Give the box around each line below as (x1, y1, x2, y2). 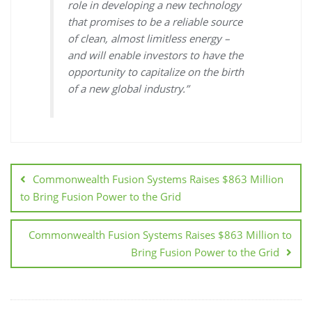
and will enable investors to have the (68, 48, 244, 63)
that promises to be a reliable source (68, 15, 243, 29)
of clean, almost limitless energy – (68, 31, 231, 46)
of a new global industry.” (68, 81, 189, 96)
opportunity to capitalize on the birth (68, 65, 244, 79)
